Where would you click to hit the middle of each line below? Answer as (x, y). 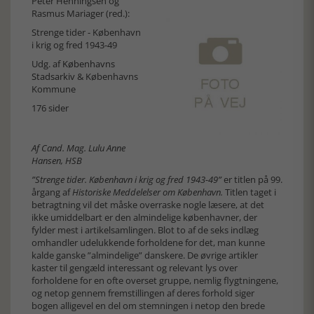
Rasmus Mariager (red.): (81, 13)
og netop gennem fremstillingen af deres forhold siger (143, 293)
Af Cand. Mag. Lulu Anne (78, 148)
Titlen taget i (250, 192)
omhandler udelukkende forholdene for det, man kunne (148, 243)
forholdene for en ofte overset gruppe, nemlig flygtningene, (155, 280)
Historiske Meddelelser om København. (146, 192)
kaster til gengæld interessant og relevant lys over (135, 268)
